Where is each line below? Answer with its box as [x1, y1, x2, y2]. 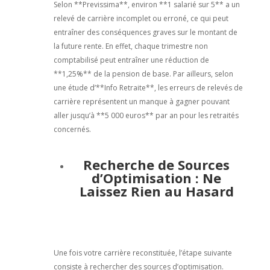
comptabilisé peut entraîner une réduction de [53, 54, 209, 65]
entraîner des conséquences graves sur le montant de [53, 27, 237, 37]
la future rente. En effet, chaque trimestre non [53, 40, 208, 51]
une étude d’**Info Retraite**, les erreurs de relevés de [53, 82, 243, 93]
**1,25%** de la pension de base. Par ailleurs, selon [53, 68, 233, 79]
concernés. [53, 124, 91, 134]
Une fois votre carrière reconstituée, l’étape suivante [53, 247, 232, 258]
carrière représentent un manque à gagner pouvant [53, 96, 230, 107]
